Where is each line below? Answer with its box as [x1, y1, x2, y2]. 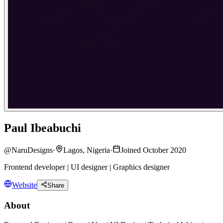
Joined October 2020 [120, 145, 186, 154]
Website [12, 181, 37, 190]
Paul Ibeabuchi [4, 121, 81, 135]
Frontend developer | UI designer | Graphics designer [4, 162, 170, 171]
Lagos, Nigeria [63, 145, 110, 154]
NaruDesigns [11, 145, 53, 154]
